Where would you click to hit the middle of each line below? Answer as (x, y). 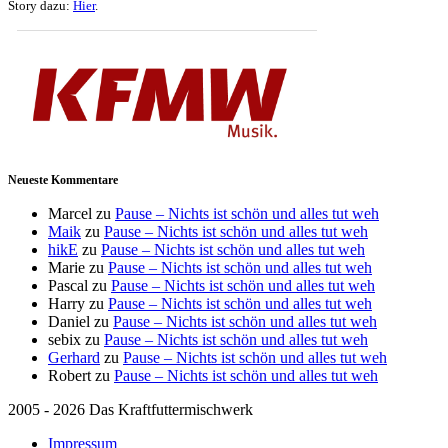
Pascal (68, 285)
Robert (69, 375)
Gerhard (74, 357)
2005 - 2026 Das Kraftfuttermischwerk (130, 409)
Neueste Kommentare (63, 179)
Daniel (69, 321)
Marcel (70, 213)
